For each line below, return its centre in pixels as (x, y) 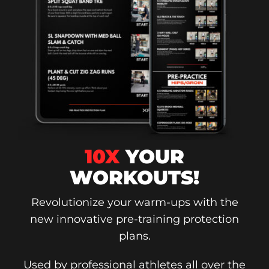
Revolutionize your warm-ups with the (134, 203)
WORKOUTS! (134, 178)
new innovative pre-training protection (134, 219)
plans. (134, 236)
